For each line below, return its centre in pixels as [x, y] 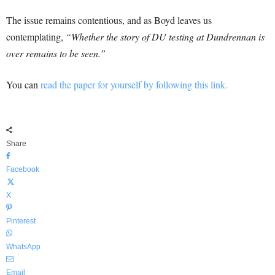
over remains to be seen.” [56, 53]
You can [23, 85]
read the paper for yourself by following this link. [134, 85]
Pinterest [21, 221]
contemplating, [36, 37]
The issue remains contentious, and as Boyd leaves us [109, 20]
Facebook [23, 170]
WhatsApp [23, 247]
